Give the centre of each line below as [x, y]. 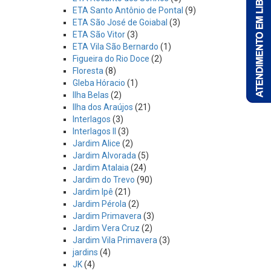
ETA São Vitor [99, 34]
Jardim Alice [96, 143]
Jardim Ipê [93, 192]
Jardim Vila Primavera [115, 240]
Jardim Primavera [107, 216]
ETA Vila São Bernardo [116, 47]
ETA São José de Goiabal [120, 22]
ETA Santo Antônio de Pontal [128, 10]
